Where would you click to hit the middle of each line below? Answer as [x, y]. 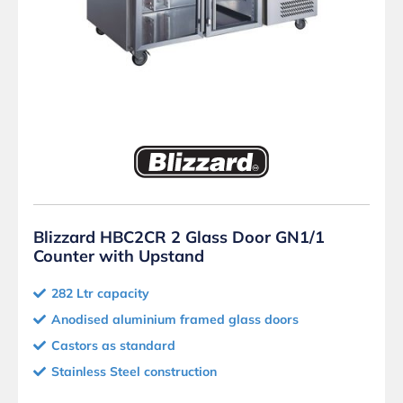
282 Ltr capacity [100, 294]
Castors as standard [113, 346]
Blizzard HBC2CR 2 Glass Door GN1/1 [179, 237]
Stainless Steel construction [134, 372]
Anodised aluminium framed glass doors [175, 320]
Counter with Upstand [119, 256]
